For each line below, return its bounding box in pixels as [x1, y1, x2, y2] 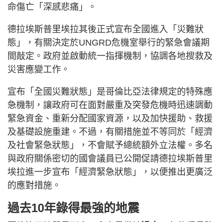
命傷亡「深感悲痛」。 [7, 2, 97, 12]
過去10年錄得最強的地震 [7, 201, 139, 215]
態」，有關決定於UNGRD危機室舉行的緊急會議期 [7, 38, 210, 48]
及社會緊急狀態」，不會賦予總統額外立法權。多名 [7, 140, 213, 151]
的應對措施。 [7, 180, 61, 191]
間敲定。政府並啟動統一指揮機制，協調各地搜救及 [7, 51, 213, 61]
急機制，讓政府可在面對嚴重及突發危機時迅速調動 [7, 100, 213, 111]
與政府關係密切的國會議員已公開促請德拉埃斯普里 [7, 154, 213, 164]
